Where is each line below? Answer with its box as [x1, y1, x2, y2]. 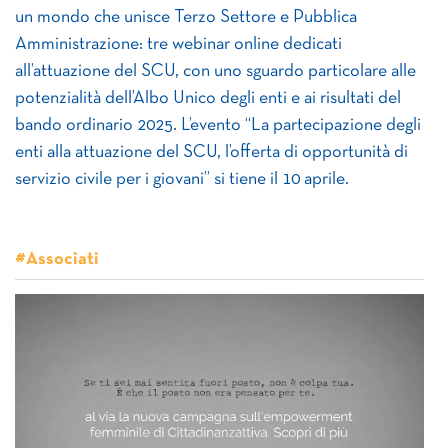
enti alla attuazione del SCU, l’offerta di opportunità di [15, 144, 408, 161]
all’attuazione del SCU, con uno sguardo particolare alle [15, 63, 416, 80]
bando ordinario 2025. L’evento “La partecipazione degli [15, 117, 421, 134]
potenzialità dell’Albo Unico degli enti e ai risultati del [15, 90, 401, 107]
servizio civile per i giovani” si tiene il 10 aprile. [15, 171, 349, 188]
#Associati [15, 251, 99, 268]
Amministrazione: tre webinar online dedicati [15, 36, 342, 53]
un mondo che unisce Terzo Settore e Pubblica [15, 9, 357, 26]
